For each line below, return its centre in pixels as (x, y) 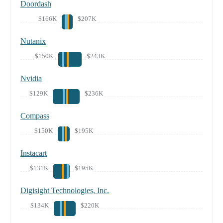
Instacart (34, 153)
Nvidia (31, 78)
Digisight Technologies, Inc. (65, 190)
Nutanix (33, 41)
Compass (35, 115)
